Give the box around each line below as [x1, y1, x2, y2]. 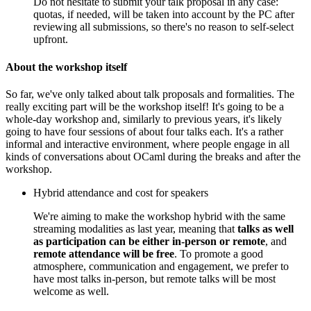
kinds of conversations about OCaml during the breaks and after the [6, 150, 301, 162]
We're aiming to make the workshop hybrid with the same [33, 210, 285, 222]
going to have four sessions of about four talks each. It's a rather [6, 125, 283, 137]
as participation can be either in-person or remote [33, 235, 265, 247]
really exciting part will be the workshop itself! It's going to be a [6, 100, 284, 112]
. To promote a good [174, 247, 263, 260]
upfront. [33, 33, 68, 46]
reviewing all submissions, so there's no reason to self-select [33, 21, 294, 33]
